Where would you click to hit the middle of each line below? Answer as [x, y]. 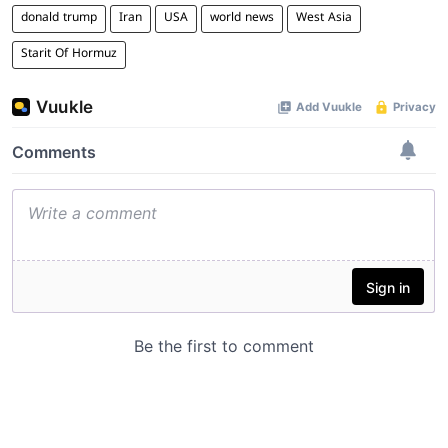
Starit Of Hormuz [69, 54]
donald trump [59, 18]
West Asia [324, 18]
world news [242, 18]
